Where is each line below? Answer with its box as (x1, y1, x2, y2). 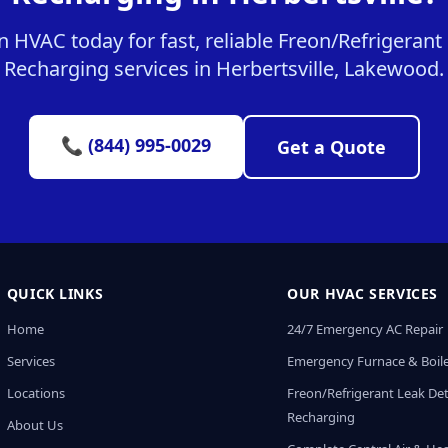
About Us (6, 416, 63, 434)
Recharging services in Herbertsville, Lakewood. (4, 55, 444, 82)
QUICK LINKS (6, 284, 104, 303)
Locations (6, 384, 65, 402)
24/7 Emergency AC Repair (287, 320, 444, 338)
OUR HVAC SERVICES (287, 284, 438, 303)
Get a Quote (276, 135, 386, 159)
